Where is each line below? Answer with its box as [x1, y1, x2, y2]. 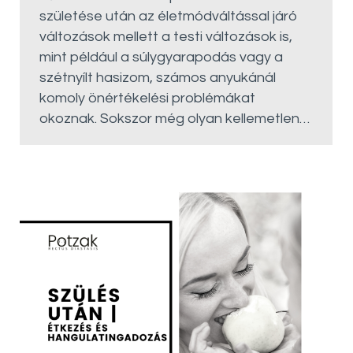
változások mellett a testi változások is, [39, 29, 292, 44]
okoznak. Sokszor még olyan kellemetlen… [39, 111, 310, 126]
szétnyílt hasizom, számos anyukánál [39, 70, 276, 85]
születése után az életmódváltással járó [39, 9, 298, 24]
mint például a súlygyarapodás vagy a [39, 50, 283, 65]
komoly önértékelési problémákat [39, 91, 255, 106]
